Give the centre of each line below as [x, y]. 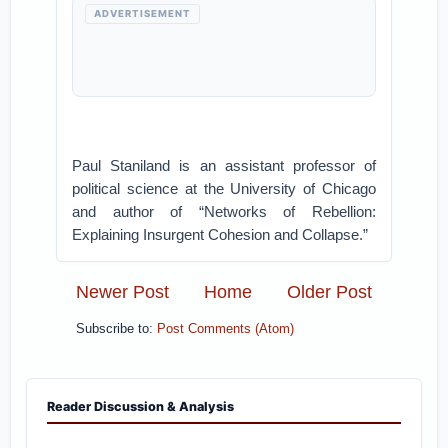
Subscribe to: [117, 329]
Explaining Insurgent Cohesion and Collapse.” [220, 234]
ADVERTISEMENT [143, 13]
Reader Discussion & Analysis [141, 407]
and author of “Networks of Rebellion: [224, 211]
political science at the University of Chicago [224, 188]
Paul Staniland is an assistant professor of [224, 165]
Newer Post [123, 291]
